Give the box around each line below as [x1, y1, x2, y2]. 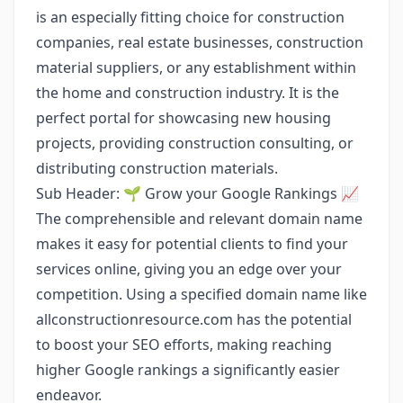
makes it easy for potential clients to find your [36, 234, 348, 254]
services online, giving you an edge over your [36, 259, 342, 279]
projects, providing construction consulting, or [36, 133, 354, 153]
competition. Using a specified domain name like [36, 284, 367, 304]
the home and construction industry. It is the [36, 83, 339, 103]
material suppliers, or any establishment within [36, 58, 356, 77]
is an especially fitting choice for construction [36, 7, 345, 27]
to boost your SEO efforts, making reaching [36, 335, 332, 354]
